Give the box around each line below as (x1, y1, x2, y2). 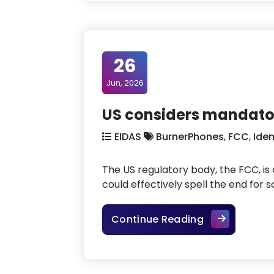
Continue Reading (111, 212, 204, 226)
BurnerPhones (156, 129, 224, 144)
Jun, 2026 (106, 76, 144, 89)
